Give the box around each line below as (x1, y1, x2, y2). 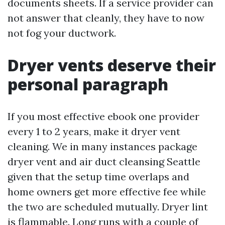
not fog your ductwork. (8, 27, 116, 40)
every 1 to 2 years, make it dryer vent (8, 125, 180, 138)
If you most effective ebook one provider (8, 110, 199, 123)
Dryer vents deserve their (8, 54, 216, 76)
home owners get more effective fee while (8, 185, 206, 198)
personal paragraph (8, 73, 168, 95)
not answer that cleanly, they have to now (8, 12, 204, 25)
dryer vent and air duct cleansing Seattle (8, 155, 200, 168)
